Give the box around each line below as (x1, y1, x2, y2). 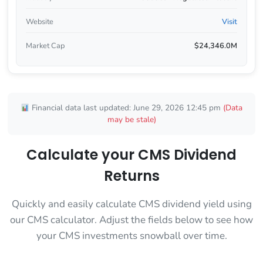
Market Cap (25, 40, 65, 51)
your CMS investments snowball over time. (36, 229, 227, 243)
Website (25, 16, 53, 27)
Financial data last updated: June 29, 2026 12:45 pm (29, 102, 224, 114)
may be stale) (107, 114, 156, 126)
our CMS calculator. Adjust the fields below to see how (10, 213, 253, 227)
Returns (103, 166, 160, 186)
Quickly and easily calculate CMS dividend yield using (11, 197, 252, 211)
